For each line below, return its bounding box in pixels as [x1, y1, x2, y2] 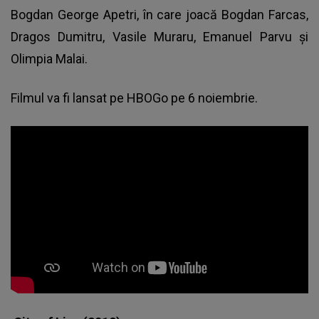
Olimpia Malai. [11, 51, 88, 67]
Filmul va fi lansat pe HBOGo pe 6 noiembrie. [11, 90, 258, 106]
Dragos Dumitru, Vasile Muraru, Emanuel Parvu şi [11, 29, 308, 45]
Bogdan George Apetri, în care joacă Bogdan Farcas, [11, 7, 308, 23]
